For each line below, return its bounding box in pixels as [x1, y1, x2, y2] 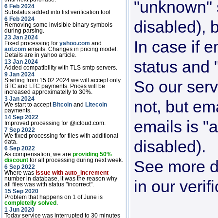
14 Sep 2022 [4, 114, 38, 121]
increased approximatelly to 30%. [4, 89, 92, 95]
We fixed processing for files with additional [4, 132, 118, 139]
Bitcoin [53, 101, 72, 108]
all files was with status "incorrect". [4, 181, 94, 188]
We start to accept [4, 101, 53, 108]
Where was [4, 169, 36, 176]
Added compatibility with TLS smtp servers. [4, 64, 117, 71]
